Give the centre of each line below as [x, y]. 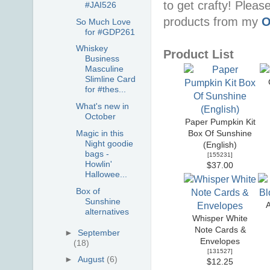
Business [102, 59]
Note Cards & [220, 230]
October [100, 117]
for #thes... [105, 89]
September [99, 232]
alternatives [107, 211]
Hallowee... [106, 174]
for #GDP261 [110, 32]
